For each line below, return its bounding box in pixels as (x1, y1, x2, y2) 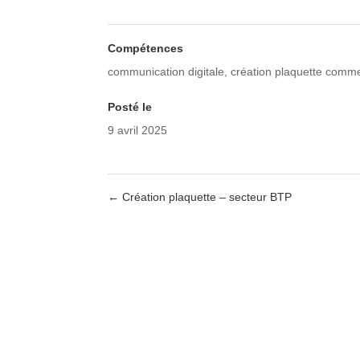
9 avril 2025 (108, 124, 168, 137)
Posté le (108, 100, 153, 114)
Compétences (108, 42, 184, 55)
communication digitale (108, 65, 225, 79)
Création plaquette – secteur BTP (119, 190, 292, 204)
